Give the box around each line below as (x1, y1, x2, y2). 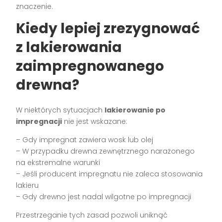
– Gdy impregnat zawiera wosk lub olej (16, 135, 154, 145)
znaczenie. (16, 1, 54, 12)
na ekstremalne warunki (16, 158, 101, 168)
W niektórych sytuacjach (16, 105, 105, 115)
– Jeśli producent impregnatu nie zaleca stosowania (16, 169, 203, 179)
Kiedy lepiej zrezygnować (16, 19, 200, 39)
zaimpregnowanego (16, 56, 165, 76)
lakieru (16, 180, 39, 191)
